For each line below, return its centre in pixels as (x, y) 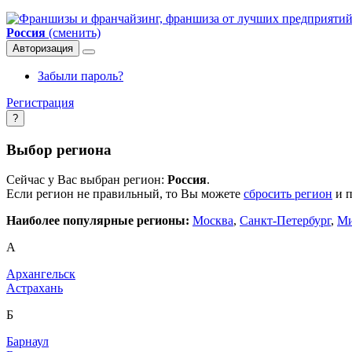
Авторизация (43, 48)
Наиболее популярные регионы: (98, 221)
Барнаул (27, 342)
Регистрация (40, 103)
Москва (213, 221)
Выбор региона (59, 149)
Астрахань (35, 288)
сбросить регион (288, 194)
